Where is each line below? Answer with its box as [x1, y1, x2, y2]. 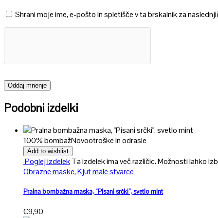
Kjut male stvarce [77, 166, 134, 177]
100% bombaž [23, 135, 71, 145]
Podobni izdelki [4, 100, 78, 115]
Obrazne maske [23, 166, 74, 177]
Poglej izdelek [23, 156, 70, 166]
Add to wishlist [27, 147, 69, 155]
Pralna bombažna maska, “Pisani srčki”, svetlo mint [23, 187, 163, 196]
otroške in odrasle [89, 135, 146, 145]
